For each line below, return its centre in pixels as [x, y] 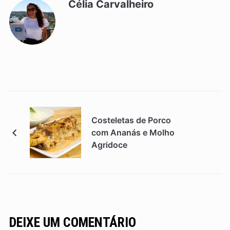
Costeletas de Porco [131, 120]
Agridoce [109, 145]
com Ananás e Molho [133, 132]
